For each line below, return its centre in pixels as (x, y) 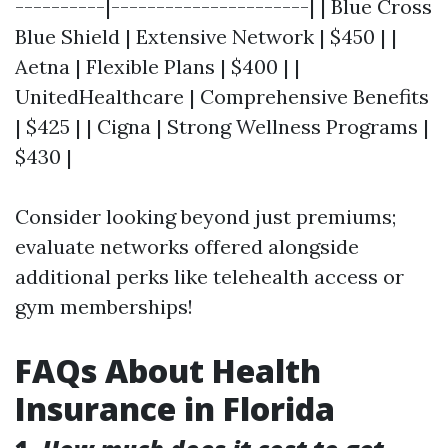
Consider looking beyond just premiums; (205, 216)
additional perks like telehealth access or (209, 276)
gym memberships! (104, 306)
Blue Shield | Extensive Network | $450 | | (206, 36)
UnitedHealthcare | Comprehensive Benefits (222, 96)
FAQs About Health (168, 370)
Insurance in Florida (175, 408)
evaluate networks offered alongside (187, 246)
